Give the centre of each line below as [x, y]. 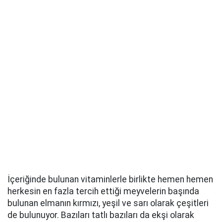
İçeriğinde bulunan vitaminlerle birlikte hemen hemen [110, 179]
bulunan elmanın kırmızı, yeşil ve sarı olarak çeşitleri [108, 203]
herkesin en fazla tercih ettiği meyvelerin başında [103, 191]
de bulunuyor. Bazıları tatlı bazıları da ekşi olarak [101, 215]
